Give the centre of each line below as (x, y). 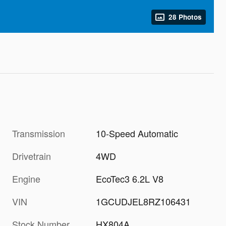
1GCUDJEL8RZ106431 (144, 201)
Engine (26, 178)
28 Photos (185, 17)
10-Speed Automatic (137, 133)
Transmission (39, 133)
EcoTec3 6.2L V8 (130, 178)
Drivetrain (32, 156)
